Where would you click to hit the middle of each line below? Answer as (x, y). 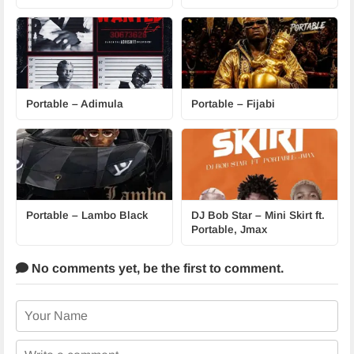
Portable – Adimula (75, 104)
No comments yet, (86, 268)
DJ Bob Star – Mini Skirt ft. (258, 215)
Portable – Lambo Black (87, 215)
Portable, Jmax (229, 230)
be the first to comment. (213, 268)
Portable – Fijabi (233, 104)
